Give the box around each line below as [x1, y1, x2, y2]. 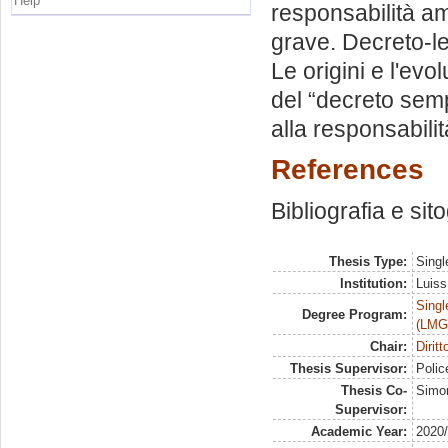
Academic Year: [310, 424, 407, 439]
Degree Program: [301, 307, 407, 322]
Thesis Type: [328, 254, 407, 269]
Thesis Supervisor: [289, 361, 407, 376]
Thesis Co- [340, 383, 407, 398]
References [271, 153, 424, 186]
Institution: [339, 276, 407, 291]
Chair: [369, 339, 407, 354]
